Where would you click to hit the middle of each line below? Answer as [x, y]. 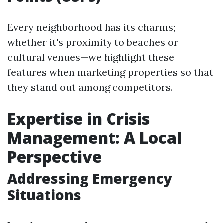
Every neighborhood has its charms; [91, 27]
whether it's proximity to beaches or [93, 42]
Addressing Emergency [90, 178]
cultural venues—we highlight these [91, 57]
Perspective [55, 157]
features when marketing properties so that [110, 72]
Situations [44, 195]
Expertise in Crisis [79, 119]
